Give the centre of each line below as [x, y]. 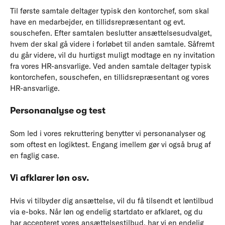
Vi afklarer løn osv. [50, 178]
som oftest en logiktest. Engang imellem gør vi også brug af [110, 144]
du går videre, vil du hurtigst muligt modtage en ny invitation [113, 55]
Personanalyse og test [58, 111]
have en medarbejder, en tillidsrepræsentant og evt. [98, 22]
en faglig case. [36, 155]
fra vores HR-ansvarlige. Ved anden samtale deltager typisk [110, 66]
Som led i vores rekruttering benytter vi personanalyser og [108, 133]
